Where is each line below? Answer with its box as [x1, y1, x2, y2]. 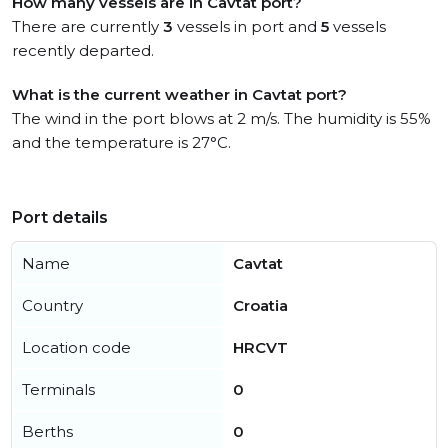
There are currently [12, 17, 163, 36]
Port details [12, 208, 108, 227]
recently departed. [12, 41, 154, 60]
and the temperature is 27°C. [12, 133, 231, 152]
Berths [22, 422, 73, 441]
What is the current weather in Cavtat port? [12, 85, 347, 104]
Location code [22, 338, 131, 357]
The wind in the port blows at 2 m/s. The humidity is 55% [12, 109, 431, 128]
